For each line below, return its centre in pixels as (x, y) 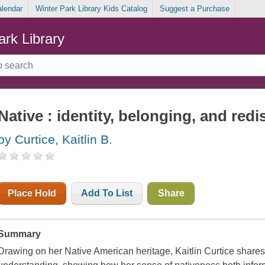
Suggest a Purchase (194, 9)
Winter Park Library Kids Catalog (91, 9)
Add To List (107, 193)
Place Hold (32, 193)
